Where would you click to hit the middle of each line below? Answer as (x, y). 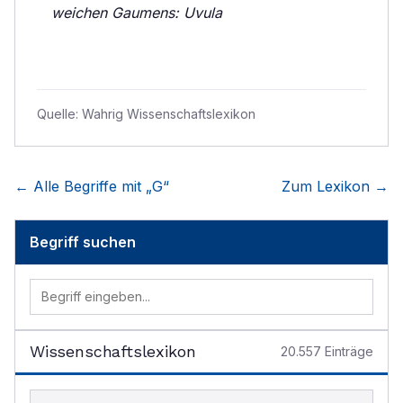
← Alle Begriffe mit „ (83, 186)
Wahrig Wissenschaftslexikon (169, 114)
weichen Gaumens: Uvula (137, 13)
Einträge (347, 351)
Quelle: (59, 114)
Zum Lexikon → (335, 186)
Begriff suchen (83, 242)
